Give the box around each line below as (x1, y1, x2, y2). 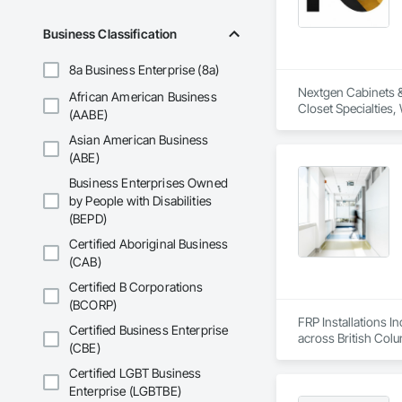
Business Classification (43, 26, 178, 42)
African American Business (69, 89, 217, 105)
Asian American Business (69, 132, 209, 148)
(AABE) (69, 107, 108, 123)
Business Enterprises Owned (69, 175, 228, 191)
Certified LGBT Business (69, 365, 202, 381)
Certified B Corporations (69, 279, 204, 295)
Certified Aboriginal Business (69, 236, 229, 252)
